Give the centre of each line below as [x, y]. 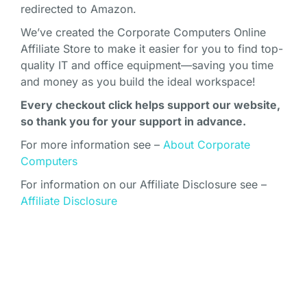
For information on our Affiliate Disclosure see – [144, 185]
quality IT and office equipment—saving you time [147, 65]
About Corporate [207, 145]
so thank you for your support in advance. [133, 122]
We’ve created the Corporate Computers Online [143, 33]
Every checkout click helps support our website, [150, 105]
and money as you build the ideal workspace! [138, 82]
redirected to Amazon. [78, 9]
